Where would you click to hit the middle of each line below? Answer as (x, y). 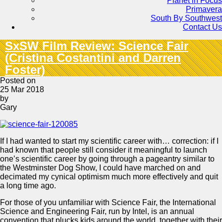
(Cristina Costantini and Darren (93, 58)
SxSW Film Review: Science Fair (97, 46)
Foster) (25, 70)
